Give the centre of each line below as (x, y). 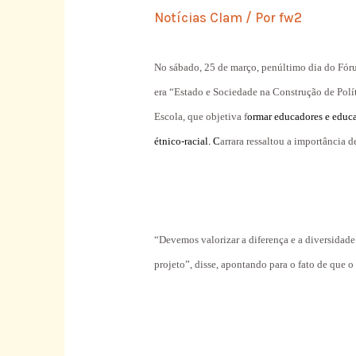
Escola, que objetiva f (201, 116)
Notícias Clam (199, 17)
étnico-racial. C (188, 141)
